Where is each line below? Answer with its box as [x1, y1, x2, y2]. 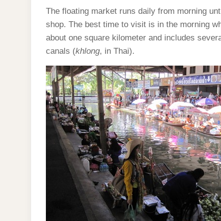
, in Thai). [100, 46, 135, 56]
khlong [75, 46, 100, 56]
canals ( [46, 46, 75, 56]
